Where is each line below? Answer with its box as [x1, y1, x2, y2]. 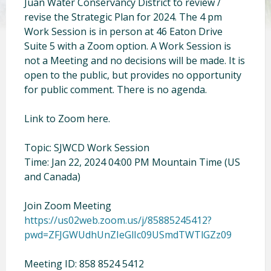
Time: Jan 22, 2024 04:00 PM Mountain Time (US [24, 155, 240, 169]
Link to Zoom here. [24, 111, 110, 125]
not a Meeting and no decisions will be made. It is [24, 53, 245, 67]
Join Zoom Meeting [24, 198, 111, 212]
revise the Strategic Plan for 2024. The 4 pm [24, 10, 222, 24]
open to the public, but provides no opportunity [24, 68, 241, 82]
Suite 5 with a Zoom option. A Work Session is [24, 39, 231, 53]
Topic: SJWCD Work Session [24, 140, 149, 154]
